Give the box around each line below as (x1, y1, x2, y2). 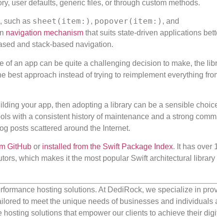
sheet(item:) (32, 16, 91, 26)
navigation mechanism (6, 29, 83, 37)
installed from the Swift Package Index (42, 142, 173, 151)
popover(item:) (94, 16, 162, 26)
